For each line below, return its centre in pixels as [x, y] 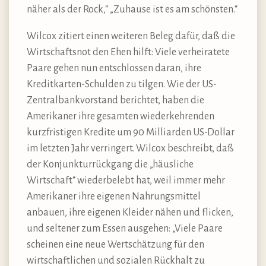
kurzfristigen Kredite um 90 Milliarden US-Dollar [131, 133]
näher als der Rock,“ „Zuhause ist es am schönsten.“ [132, 10]
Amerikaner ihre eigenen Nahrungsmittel [114, 197]
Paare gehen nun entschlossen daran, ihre [114, 69]
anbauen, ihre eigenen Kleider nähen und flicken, [130, 213]
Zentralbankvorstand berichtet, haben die [115, 101]
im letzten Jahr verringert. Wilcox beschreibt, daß [130, 149]
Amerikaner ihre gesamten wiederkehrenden [121, 117]
